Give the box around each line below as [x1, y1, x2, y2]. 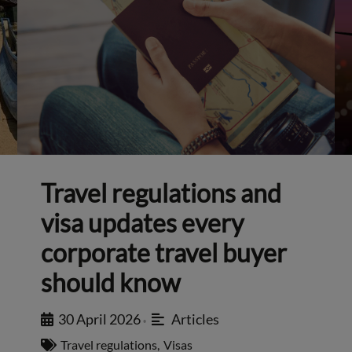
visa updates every [41, 207, 244, 239]
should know [41, 267, 181, 299]
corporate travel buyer [41, 237, 288, 269]
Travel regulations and [41, 178, 282, 209]
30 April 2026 [58, 310, 141, 328]
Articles [170, 310, 219, 328]
